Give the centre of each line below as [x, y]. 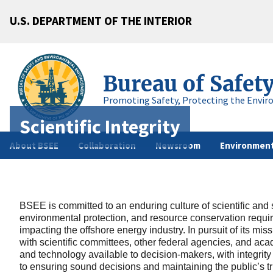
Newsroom [178, 146]
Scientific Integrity [100, 126]
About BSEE [34, 146]
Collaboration [107, 146]
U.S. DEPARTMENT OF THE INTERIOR [101, 20]
